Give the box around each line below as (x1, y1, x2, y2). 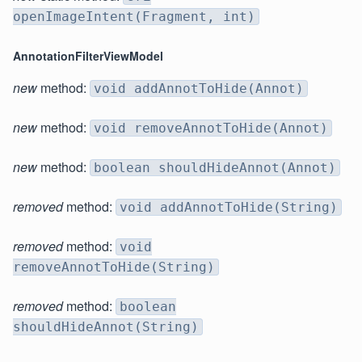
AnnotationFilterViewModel (13, 48, 163, 65)
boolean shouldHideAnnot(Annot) (94, 160, 336, 176)
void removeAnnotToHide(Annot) (94, 120, 328, 137)
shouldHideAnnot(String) (13, 319, 199, 335)
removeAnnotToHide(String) (13, 259, 215, 276)
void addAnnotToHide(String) (120, 200, 338, 216)
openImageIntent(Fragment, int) (13, 9, 255, 25)
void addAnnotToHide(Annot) (94, 81, 304, 97)
